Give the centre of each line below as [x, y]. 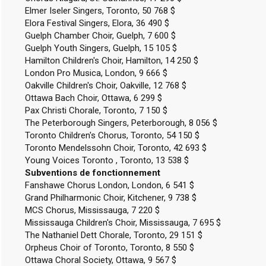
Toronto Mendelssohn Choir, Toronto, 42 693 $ [115, 148]
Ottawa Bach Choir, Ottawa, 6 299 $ [93, 98]
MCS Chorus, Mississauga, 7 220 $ [92, 210]
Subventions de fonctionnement [92, 173]
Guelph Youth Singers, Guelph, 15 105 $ [101, 48]
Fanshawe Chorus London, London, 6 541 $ [109, 185]
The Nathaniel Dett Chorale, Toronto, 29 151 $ [113, 235]
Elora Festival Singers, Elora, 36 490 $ [97, 23]
